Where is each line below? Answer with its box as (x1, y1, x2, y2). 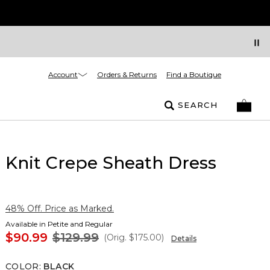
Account (48, 69, 78, 79)
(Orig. (104, 232, 127, 243)
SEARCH (178, 100, 218, 110)
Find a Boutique (166, 70, 221, 79)
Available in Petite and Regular (5, 219, 113, 228)
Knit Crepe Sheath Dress (5, 152, 216, 173)
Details (171, 234, 196, 243)
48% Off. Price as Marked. (5, 203, 114, 214)
